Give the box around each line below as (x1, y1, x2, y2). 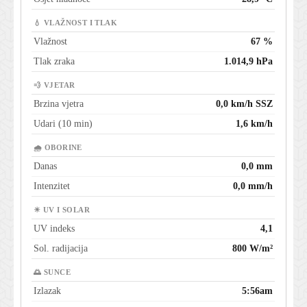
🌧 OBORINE (34, 144, 82, 152)
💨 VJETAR (34, 82, 75, 90)
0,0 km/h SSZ (216, 99, 273, 110)
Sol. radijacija (34, 243, 88, 254)
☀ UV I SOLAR (34, 206, 90, 214)
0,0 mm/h (233, 181, 273, 192)
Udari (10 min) (34, 119, 93, 130)
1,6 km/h (236, 119, 273, 130)
